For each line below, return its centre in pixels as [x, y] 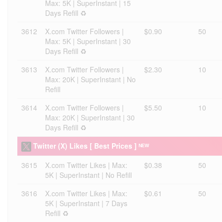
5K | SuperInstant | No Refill [88, 175]
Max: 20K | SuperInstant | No [90, 79]
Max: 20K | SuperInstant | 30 [90, 117]
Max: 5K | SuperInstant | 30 [88, 41]
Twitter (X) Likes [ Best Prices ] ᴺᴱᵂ [91, 146]
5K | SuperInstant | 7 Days [86, 203]
